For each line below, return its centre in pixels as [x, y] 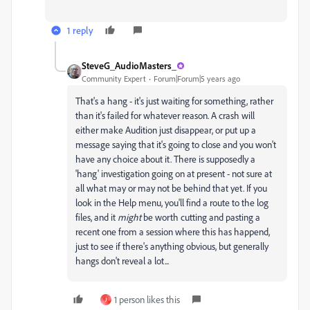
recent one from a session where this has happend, [173, 231]
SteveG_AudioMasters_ [129, 65]
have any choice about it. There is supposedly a [165, 159]
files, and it [97, 217]
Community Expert [114, 79]
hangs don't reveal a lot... [122, 261]
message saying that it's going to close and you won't [176, 144]
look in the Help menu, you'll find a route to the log [172, 202]
